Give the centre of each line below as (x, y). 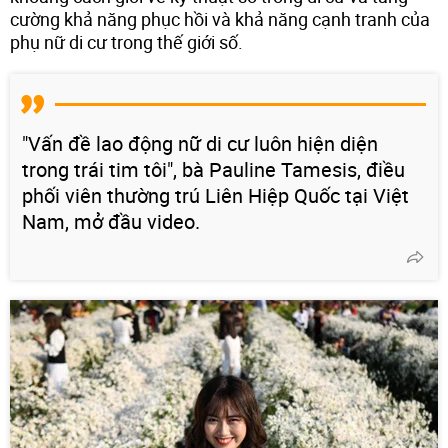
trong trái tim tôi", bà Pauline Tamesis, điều (213, 169)
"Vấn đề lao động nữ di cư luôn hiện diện (200, 143)
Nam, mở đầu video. (111, 221)
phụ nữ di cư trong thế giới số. (126, 41)
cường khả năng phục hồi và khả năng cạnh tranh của (220, 18)
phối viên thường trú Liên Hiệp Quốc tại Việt (215, 195)
